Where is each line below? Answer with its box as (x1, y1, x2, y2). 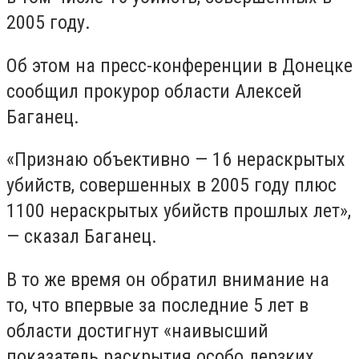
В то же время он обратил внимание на (6, 268, 329, 291)
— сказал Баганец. (6, 225, 157, 248)
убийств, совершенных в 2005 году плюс (6, 174, 337, 197)
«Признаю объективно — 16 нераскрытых (6, 148, 345, 171)
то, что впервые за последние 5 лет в (6, 293, 309, 317)
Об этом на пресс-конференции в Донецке (6, 54, 353, 77)
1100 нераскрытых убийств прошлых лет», (6, 200, 351, 223)
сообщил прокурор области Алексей (6, 79, 302, 103)
